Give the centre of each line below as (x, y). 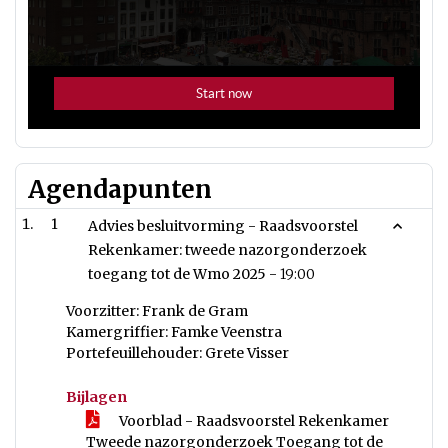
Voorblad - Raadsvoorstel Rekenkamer (252, 421)
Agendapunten (120, 189)
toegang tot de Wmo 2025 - (184, 274)
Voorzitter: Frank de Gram (157, 311)
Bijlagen (96, 397)
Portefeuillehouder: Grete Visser (177, 353)
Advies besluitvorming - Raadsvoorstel (223, 226)
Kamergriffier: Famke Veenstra (174, 332)
